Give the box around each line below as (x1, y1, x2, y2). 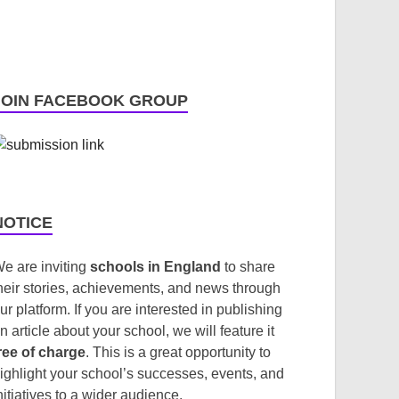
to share (221, 259, 276, 274)
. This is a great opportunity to (85, 345, 272, 360)
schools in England (90, 259, 222, 274)
